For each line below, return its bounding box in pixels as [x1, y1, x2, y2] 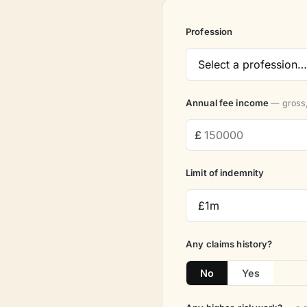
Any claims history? [186, 238, 273, 249]
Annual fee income [186, 97, 271, 108]
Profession [186, 25, 233, 37]
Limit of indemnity [186, 167, 265, 178]
